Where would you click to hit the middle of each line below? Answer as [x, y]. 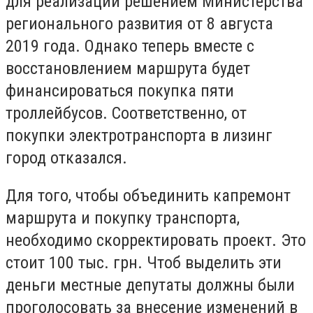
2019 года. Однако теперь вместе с [130, 46]
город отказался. [66, 158]
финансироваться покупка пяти [120, 91]
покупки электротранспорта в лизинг [139, 136]
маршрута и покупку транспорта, [123, 218]
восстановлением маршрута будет [128, 69]
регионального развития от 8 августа [139, 24]
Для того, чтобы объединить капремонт [148, 195]
